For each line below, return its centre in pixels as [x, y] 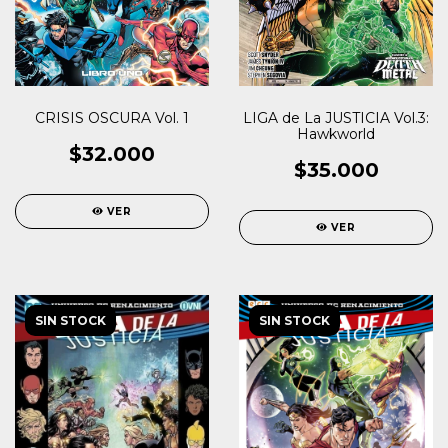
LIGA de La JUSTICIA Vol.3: [336, 117]
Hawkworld [336, 133]
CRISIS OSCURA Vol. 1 [112, 117]
